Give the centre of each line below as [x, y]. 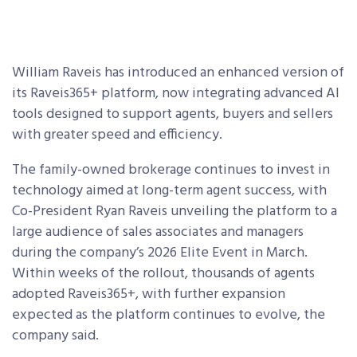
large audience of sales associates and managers [158, 232]
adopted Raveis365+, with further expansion [149, 294]
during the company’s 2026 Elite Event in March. [160, 253]
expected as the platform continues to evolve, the [169, 315]
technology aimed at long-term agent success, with [169, 190]
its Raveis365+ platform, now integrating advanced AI [176, 93]
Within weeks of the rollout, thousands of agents [163, 273]
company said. [57, 335]
